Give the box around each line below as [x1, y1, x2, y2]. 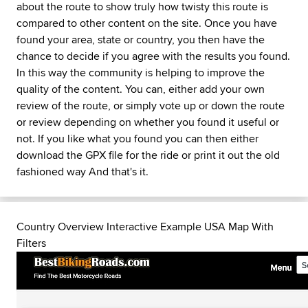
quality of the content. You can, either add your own [16, 81, 265, 97]
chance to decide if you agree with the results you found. [16, 48, 290, 64]
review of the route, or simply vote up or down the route [16, 98, 285, 113]
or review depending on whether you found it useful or [16, 114, 279, 130]
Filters [16, 235, 46, 251]
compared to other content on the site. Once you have [16, 15, 277, 31]
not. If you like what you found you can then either [16, 131, 258, 146]
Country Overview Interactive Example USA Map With [16, 219, 274, 234]
